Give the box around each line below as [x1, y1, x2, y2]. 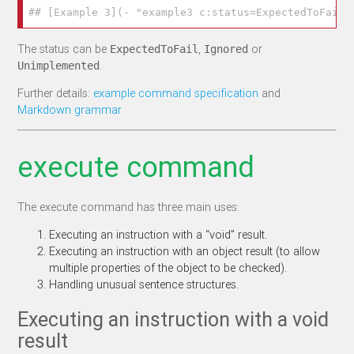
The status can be [17, 40, 111, 56]
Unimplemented [17, 58, 100, 72]
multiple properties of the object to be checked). [49, 260, 288, 276]
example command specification [93, 85, 259, 101]
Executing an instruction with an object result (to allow [49, 243, 321, 259]
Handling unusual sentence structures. [49, 277, 239, 292]
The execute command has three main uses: [17, 198, 240, 214]
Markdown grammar [17, 102, 122, 118]
